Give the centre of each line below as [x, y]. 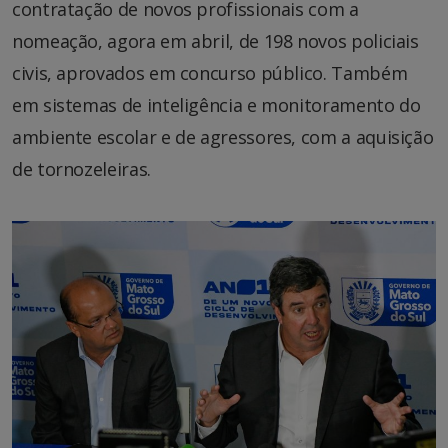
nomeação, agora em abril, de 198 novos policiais [215, 40]
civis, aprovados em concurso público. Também [210, 72]
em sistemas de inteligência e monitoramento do [216, 104]
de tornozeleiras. [81, 168]
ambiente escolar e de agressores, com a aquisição [223, 136]
